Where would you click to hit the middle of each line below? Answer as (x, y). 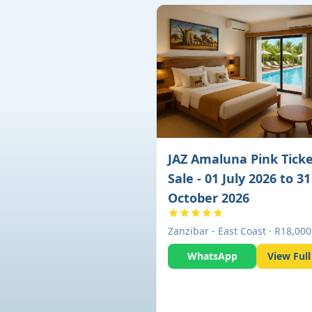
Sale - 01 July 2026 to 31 (239, 178)
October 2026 (209, 197)
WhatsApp (212, 256)
